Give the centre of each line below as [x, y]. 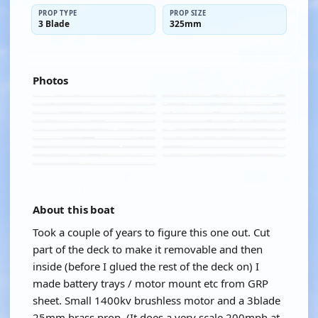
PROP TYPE [58, 13]
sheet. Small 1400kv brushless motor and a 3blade [157, 300]
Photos [51, 80]
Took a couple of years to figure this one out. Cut [151, 232]
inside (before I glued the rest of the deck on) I [146, 266]
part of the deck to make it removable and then [148, 249]
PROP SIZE [188, 13]
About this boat [74, 209]
